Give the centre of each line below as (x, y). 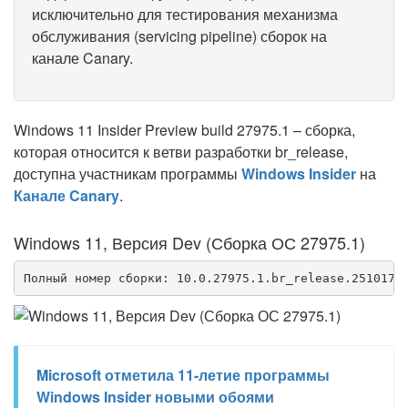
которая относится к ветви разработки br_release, (181, 152)
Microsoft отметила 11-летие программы (183, 375)
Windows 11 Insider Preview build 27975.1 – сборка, (184, 130)
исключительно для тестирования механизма (185, 14)
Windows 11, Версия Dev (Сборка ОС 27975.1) (189, 242)
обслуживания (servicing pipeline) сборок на (179, 36)
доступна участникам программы (127, 173)
